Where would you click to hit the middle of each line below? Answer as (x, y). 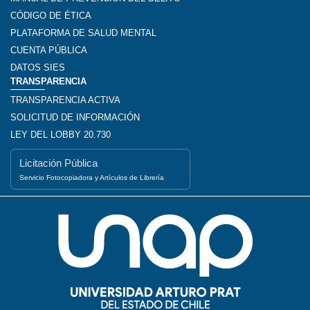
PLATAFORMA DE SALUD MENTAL (83, 33)
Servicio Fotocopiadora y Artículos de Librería (92, 177)
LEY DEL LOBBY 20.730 (61, 134)
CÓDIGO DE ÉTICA (51, 15)
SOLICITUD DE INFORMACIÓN (75, 117)
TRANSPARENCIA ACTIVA (65, 100)
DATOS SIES (38, 67)
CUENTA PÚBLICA (49, 50)
